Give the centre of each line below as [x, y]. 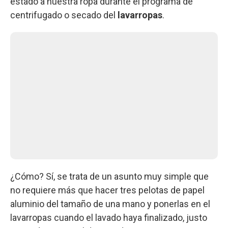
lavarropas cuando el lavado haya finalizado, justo [109, 217]
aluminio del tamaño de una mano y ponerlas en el [110, 204]
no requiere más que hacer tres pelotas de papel [107, 190]
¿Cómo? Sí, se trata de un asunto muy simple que [109, 176]
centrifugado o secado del [63, 15]
